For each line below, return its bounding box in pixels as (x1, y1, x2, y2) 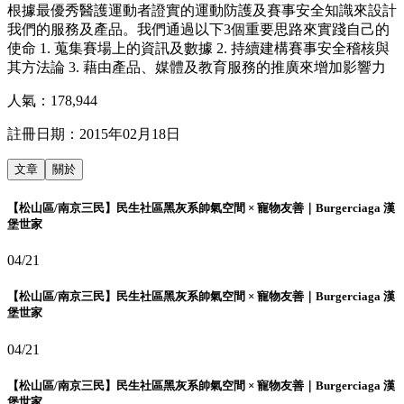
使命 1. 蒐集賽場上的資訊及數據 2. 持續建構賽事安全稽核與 (7, 40, 390, 56)
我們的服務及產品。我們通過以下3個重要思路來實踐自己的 (7, 21, 390, 37)
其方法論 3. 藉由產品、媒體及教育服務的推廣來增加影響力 (7, 59, 386, 75)
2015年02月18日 (79, 125, 180, 142)
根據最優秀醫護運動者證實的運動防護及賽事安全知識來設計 (7, 2, 397, 18)
